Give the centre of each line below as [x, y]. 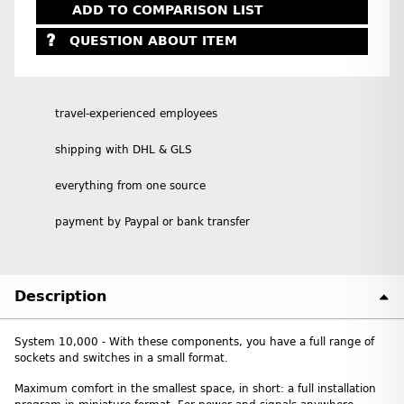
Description [60, 296]
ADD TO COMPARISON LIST [168, 10]
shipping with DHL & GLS [124, 149]
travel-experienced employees [136, 113]
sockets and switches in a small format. [121, 358]
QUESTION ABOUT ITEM [153, 41]
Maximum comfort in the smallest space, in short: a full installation [195, 388]
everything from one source [130, 185]
